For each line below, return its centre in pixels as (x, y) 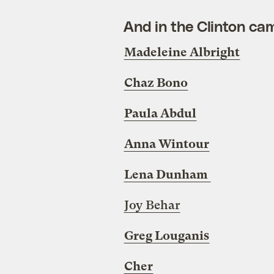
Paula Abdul (160, 114)
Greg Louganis (166, 236)
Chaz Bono (156, 83)
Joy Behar (152, 206)
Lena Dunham (167, 175)
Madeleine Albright (182, 53)
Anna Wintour (166, 144)
